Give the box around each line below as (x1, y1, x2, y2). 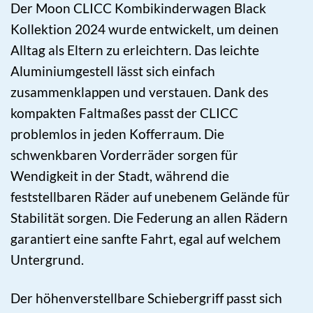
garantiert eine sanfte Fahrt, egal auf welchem (10, 230, 281, 247)
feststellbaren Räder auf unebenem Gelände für (10, 188, 290, 205)
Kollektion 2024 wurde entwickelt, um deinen (10, 20, 279, 37)
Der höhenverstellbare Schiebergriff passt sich (10, 289, 282, 306)
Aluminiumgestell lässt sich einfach (10, 62, 215, 79)
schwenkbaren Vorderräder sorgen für (10, 146, 238, 163)
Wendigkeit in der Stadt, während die (10, 167, 229, 184)
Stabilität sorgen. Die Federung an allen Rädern (10, 209, 288, 226)
